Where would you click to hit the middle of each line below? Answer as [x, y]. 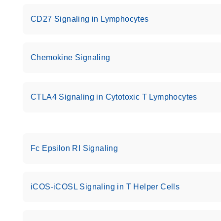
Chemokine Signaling [71, 57]
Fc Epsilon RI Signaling [74, 148]
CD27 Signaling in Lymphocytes [90, 19]
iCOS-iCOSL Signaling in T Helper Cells [105, 187]
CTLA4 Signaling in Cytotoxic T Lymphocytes [114, 97]
